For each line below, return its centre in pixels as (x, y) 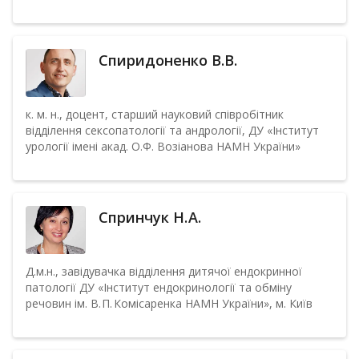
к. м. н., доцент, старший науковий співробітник (155, 114)
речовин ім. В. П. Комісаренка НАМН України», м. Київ (169, 303)
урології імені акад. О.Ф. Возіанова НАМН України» (163, 146)
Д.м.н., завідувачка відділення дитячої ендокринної (164, 271)
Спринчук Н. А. (151, 217)
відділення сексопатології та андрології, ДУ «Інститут (172, 130)
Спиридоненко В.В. (168, 60)
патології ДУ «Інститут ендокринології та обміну (159, 287)
